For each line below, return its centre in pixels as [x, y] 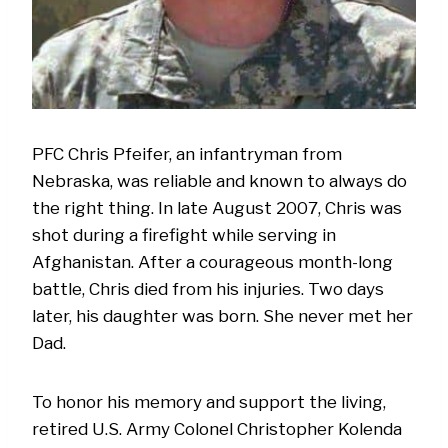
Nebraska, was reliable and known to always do [219, 180]
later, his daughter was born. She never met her [222, 315]
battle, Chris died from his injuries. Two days [208, 288]
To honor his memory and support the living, [209, 401]
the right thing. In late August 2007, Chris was [217, 207]
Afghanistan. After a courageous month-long [212, 261]
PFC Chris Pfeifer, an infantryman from [187, 153]
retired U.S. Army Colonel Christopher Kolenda [217, 428]
